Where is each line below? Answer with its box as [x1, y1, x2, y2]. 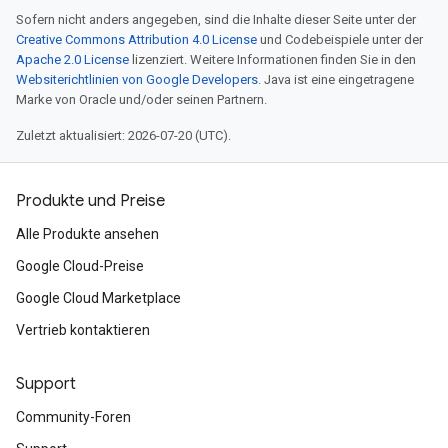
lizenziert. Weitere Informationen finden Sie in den [129, 52, 416, 67]
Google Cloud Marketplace [16, 290, 181, 306]
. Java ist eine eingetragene [258, 72, 414, 87]
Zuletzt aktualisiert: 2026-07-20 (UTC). [16, 128, 231, 143]
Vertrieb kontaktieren [16, 322, 150, 338]
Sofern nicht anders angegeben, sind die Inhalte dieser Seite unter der [16, 12, 416, 27]
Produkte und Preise [16, 191, 165, 211]
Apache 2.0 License [16, 52, 129, 67]
